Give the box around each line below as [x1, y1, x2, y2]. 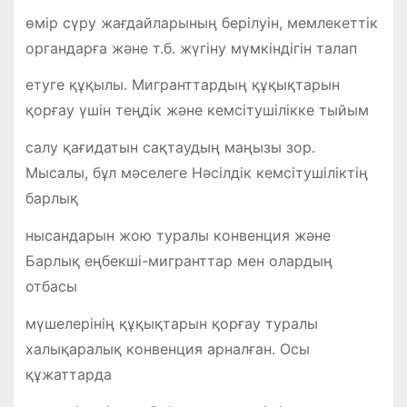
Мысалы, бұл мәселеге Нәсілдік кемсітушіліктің [25, 164, 368, 183]
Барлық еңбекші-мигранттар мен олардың [25, 252, 333, 271]
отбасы [25, 277, 77, 296]
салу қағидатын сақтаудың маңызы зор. [25, 138, 315, 157]
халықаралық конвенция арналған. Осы [25, 339, 310, 358]
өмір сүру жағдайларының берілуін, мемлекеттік [25, 13, 378, 32]
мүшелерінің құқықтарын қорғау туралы [25, 313, 318, 333]
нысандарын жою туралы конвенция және [25, 226, 331, 245]
